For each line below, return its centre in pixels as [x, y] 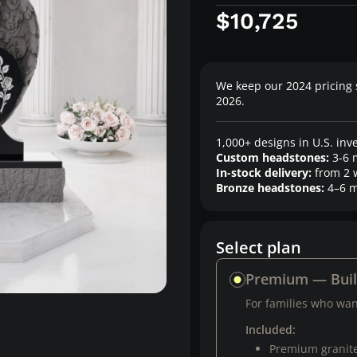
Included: [271, 330]
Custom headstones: [273, 157]
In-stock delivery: [264, 173]
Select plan [259, 247]
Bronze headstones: [270, 188]
